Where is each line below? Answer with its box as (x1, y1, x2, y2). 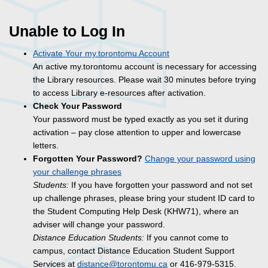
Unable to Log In (9, 23, 125, 40)
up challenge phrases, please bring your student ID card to (33, 193, 255, 203)
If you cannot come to (144, 233, 229, 243)
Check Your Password (33, 101, 122, 111)
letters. (33, 141, 59, 151)
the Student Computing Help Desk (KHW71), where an (33, 206, 239, 217)
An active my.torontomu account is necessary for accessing (33, 62, 257, 72)
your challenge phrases (33, 167, 121, 177)
